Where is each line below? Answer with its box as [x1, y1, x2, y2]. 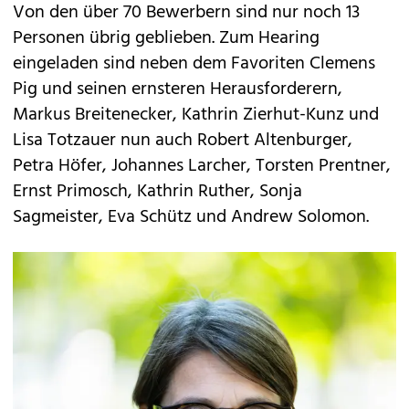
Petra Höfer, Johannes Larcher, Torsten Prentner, [13, 152, 391, 181]
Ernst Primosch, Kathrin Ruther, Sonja [13, 177, 302, 206]
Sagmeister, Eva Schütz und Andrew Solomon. [13, 203, 369, 232]
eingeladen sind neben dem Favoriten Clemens [13, 49, 375, 79]
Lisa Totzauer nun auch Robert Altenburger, [13, 126, 352, 155]
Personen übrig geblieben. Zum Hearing [13, 24, 320, 53]
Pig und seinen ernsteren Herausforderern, [13, 75, 342, 104]
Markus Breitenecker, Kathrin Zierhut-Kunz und [13, 100, 379, 130]
